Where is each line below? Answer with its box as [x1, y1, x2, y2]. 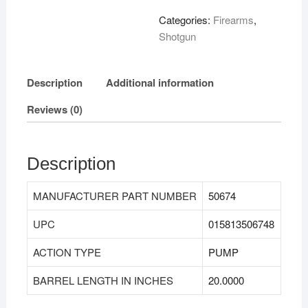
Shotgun [159, 29, 197, 43]
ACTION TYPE [32, 245, 101, 260]
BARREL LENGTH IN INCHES [32, 273, 173, 288]
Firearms [213, 12, 254, 27]
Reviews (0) [26, 101, 82, 117]
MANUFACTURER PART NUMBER [32, 188, 197, 203]
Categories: [159, 12, 214, 27]
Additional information [105, 74, 214, 90]
